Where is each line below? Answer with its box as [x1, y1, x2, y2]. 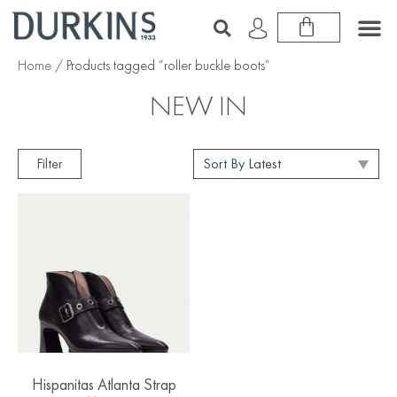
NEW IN [150, 88, 247, 124]
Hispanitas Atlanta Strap [31, 374, 176, 394]
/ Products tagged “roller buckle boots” [51, 56, 270, 74]
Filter [36, 154, 63, 173]
